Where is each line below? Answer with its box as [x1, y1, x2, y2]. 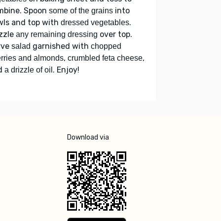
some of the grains [49, 6, 113, 15]
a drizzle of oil [4, 65, 53, 74]
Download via [67, 133, 109, 142]
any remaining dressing [16, 30, 98, 38]
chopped [91, 41, 121, 50]
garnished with [31, 41, 91, 51]
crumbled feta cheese [68, 53, 143, 62]
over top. [98, 29, 132, 39]
